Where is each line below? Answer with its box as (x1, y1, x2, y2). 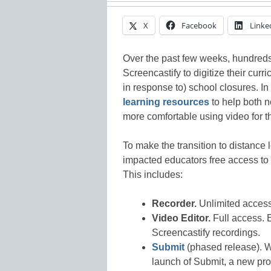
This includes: (123, 169, 183, 180)
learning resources (123, 96, 209, 107)
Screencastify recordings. (152, 227, 260, 238)
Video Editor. (152, 212, 211, 223)
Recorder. (152, 198, 197, 209)
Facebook (181, 19, 217, 31)
